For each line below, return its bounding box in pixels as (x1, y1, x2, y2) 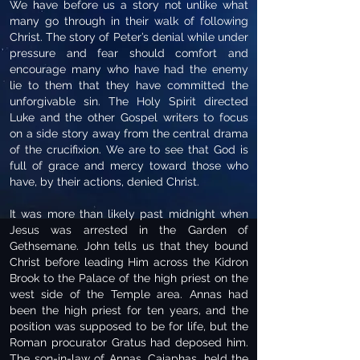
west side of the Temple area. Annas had (10, 288, 248, 301)
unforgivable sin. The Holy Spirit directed (10, 95, 248, 108)
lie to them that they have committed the (10, 79, 248, 92)
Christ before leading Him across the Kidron (10, 256, 248, 268)
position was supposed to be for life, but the (10, 320, 248, 333)
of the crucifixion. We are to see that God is (10, 143, 248, 156)
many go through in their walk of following (10, 14, 248, 27)
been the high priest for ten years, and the (10, 304, 248, 317)
